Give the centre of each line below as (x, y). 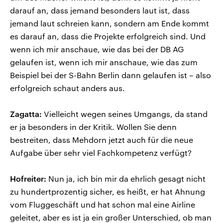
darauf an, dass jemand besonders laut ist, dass (100, 10)
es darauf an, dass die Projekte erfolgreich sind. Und (108, 36)
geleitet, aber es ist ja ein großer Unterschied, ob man (111, 217)
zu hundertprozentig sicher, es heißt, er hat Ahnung (108, 191)
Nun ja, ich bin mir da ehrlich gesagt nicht (126, 178)
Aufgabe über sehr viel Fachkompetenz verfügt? (101, 152)
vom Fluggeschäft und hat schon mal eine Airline (103, 204)
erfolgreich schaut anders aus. (67, 88)
